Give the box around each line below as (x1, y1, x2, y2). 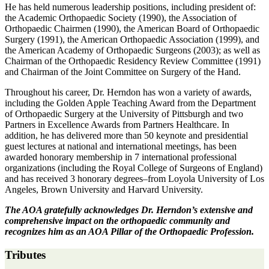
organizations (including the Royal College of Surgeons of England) (5, 163, 262, 174)
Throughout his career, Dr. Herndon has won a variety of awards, (5, 87, 252, 98)
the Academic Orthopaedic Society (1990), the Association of (5, 13, 237, 23)
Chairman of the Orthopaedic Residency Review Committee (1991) (5, 56, 261, 67)
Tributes (5, 248, 46, 261)
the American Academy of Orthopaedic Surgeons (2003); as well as (5, 45, 260, 56)
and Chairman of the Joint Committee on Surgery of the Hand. (5, 67, 241, 77)
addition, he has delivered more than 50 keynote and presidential (5, 130, 248, 141)
